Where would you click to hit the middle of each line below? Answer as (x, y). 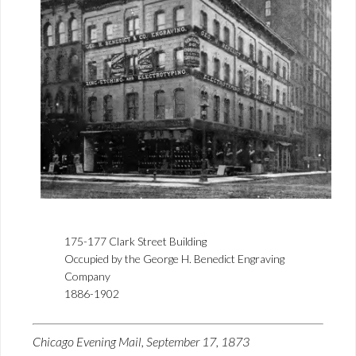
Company (87, 277)
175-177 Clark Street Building (135, 242)
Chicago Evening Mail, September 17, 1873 (141, 342)
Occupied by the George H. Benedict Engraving (174, 259)
